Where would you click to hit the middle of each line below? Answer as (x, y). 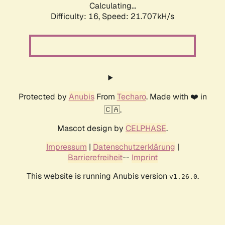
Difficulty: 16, (76, 17)
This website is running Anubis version (98, 176)
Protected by (43, 97)
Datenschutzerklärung (134, 147)
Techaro (131, 97)
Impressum (66, 147)
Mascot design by (91, 129)
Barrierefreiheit (95, 158)
